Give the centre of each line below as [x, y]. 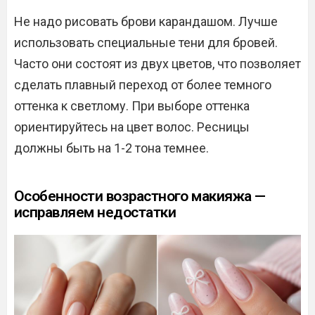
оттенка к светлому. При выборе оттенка [132, 106]
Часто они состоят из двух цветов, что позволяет [157, 64]
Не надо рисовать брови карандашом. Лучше [146, 21]
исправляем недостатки [95, 212]
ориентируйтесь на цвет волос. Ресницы [132, 127]
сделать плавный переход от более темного [143, 85]
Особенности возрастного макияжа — [140, 196]
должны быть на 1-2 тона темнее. [111, 148]
